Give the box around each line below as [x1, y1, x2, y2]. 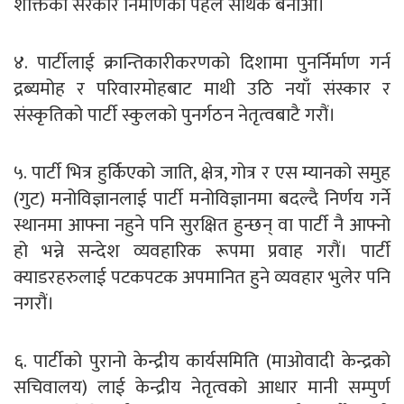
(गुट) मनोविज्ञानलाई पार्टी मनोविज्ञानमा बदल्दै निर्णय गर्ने [14, 182, 390, 215]
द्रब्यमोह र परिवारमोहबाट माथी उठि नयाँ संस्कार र [14, 72, 390, 105]
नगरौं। [14, 287, 54, 319]
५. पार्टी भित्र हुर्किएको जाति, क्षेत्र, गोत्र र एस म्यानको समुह [14, 156, 390, 188]
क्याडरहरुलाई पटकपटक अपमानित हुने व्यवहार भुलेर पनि [14, 261, 390, 293]
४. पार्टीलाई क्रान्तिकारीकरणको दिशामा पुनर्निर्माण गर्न [14, 46, 390, 78]
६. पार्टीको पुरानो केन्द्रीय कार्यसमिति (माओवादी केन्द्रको [14, 344, 390, 377]
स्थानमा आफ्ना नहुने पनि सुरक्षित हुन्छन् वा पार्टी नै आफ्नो [14, 208, 390, 241]
